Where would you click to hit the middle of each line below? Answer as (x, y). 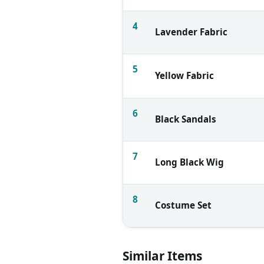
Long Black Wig (189, 162)
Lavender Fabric (191, 32)
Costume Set (183, 205)
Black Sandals (186, 119)
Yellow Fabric (184, 75)
